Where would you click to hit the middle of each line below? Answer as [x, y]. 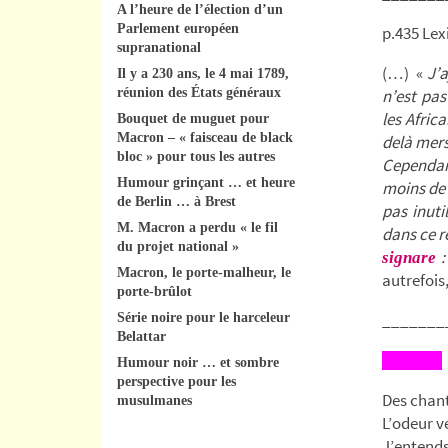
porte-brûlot [154, 291]
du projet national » [178, 246]
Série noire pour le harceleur [203, 317]
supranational [159, 47]
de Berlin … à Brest [176, 201]
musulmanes [154, 400]
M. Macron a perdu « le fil [197, 227]
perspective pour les [176, 381]
